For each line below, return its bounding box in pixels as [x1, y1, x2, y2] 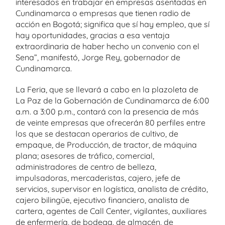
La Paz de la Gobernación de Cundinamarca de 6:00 [16, 95, 209, 105]
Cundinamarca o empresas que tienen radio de [16, 8, 190, 18]
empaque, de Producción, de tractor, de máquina [16, 140, 197, 150]
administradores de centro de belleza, [16, 162, 156, 172]
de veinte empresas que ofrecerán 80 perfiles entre [16, 118, 205, 128]
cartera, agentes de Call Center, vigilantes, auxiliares [16, 206, 207, 216]
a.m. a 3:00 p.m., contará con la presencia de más [16, 106, 199, 117]
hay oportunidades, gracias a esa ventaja [16, 30, 170, 40]
